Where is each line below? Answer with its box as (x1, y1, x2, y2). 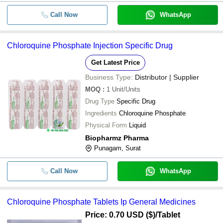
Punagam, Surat (94, 144, 141, 152)
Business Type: (85, 73, 133, 81)
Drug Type (85, 98, 114, 105)
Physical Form (85, 121, 127, 129)
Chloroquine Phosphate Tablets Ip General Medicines (7, 198, 196, 206)
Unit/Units (112, 86, 140, 93)
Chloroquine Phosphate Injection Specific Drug (7, 41, 173, 50)
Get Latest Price (91, 59, 140, 66)
